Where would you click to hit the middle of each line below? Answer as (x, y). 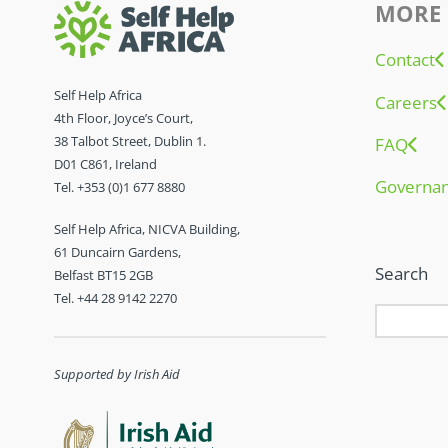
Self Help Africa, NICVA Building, (146, 229)
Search (402, 273)
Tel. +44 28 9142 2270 (115, 298)
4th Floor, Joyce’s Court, (123, 117)
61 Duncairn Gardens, (117, 252)
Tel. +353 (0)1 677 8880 (119, 186)
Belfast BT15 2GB (103, 275)
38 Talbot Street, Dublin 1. (129, 140)
